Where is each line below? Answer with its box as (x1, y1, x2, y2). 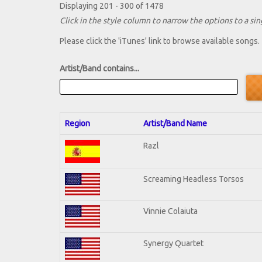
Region (65, 118, 90, 128)
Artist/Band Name (143, 118, 207, 128)
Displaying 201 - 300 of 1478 (60, 1, 164, 11)
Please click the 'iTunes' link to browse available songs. (60, 36, 260, 46)
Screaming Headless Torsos (143, 174, 244, 184)
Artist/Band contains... (60, 64, 139, 74)
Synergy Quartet (143, 238, 204, 248)
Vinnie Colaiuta (143, 206, 198, 216)
